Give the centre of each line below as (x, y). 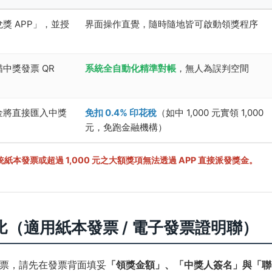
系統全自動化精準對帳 (131, 68)
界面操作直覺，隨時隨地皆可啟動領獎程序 (172, 24)
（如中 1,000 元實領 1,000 (210, 112)
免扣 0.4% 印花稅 (121, 112)
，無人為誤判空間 (213, 68)
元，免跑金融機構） (126, 127)
